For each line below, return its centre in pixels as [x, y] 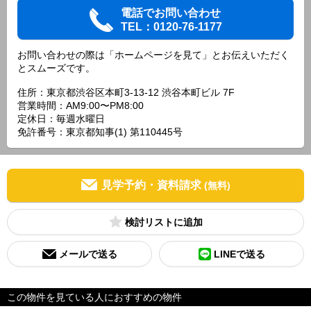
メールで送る [88, 254]
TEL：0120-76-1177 [171, 27]
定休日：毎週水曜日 [61, 119]
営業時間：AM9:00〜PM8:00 [81, 106]
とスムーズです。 [56, 68]
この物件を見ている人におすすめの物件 [94, 297]
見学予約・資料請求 [151, 185]
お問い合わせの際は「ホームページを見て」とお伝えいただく [153, 55]
